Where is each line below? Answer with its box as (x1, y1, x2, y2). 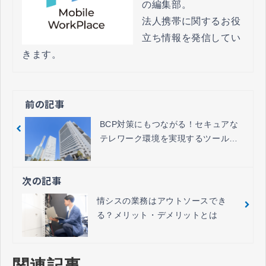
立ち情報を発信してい (142, 32, 241, 43)
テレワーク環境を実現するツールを (99, 133, 238, 143)
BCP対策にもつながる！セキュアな (99, 119, 239, 129)
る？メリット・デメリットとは (96, 210, 218, 220)
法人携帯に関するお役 (142, 15, 241, 26)
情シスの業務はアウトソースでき (96, 195, 227, 205)
